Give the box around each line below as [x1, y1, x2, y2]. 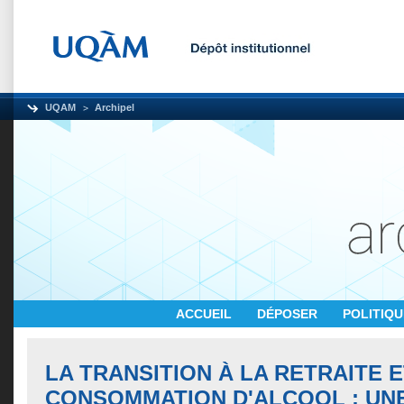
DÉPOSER [257, 307, 321, 321]
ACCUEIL [176, 307, 235, 321]
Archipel [95, 102, 134, 113]
